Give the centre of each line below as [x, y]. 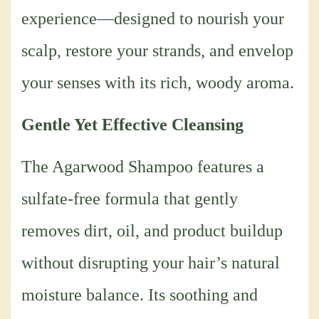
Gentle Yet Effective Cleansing [132, 125]
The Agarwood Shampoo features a [143, 167]
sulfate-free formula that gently [130, 199]
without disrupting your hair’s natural [151, 263]
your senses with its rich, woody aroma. [158, 83]
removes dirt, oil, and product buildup [152, 231]
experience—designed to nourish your [153, 19]
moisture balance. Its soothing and [140, 295]
